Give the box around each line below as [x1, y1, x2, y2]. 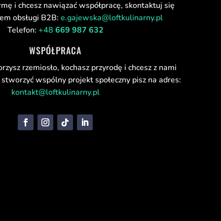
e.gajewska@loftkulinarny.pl [60, 12, 163, 24]
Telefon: [7, 25, 38, 36]
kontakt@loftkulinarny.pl [11, 87, 100, 98]
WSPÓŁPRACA [29, 44, 81, 57]
